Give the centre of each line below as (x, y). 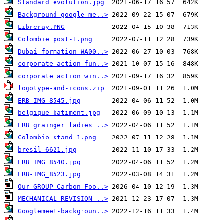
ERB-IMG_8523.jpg (49, 174)
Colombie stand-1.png (57, 137)
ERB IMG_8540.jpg (49, 162)
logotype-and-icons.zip (61, 88)
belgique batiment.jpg (59, 113)
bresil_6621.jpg (47, 150)
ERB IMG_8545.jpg (49, 101)
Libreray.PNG (41, 27)
